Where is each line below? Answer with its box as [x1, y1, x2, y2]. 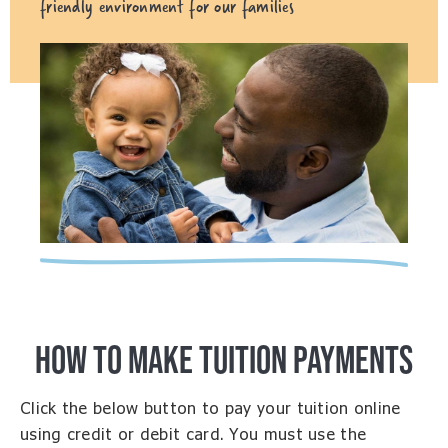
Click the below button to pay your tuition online [20, 401, 401, 417]
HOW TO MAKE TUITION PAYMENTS [35, 338, 413, 381]
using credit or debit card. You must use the [20, 427, 367, 443]
